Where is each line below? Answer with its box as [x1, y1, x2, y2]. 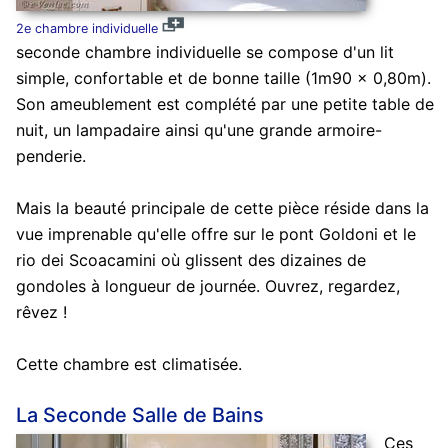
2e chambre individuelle [15, 21, 158, 37]
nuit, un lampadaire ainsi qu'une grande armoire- [15, 120, 382, 141]
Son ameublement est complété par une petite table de [15, 94, 434, 115]
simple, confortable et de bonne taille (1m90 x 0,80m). [15, 68, 431, 89]
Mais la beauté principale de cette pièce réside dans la [15, 198, 429, 219]
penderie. [15, 146, 86, 167]
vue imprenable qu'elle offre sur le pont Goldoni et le [15, 224, 416, 245]
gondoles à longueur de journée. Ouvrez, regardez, [15, 276, 400, 297]
